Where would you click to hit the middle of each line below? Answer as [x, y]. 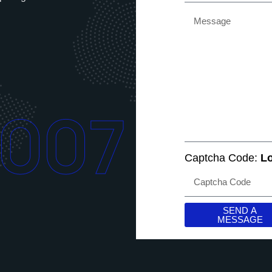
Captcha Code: [223, 158]
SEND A [240, 210]
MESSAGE [240, 219]
